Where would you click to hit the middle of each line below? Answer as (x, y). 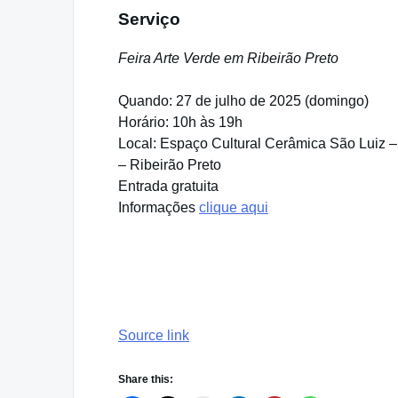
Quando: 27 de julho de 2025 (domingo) (243, 101)
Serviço (149, 19)
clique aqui (234, 208)
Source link (154, 336)
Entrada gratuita (168, 187)
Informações (159, 208)
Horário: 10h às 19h (180, 123)
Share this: (146, 380)
